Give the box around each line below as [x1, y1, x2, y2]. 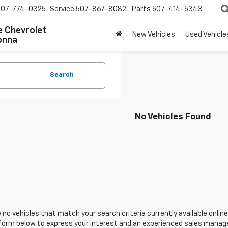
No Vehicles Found [135, 112, 211, 121]
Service [50, 6, 74, 13]
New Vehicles [132, 31, 175, 39]
